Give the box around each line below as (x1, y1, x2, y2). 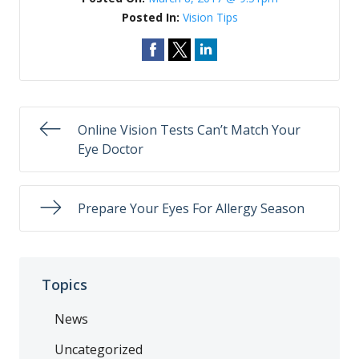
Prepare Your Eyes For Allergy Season (78, 200, 305, 217)
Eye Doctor (78, 140, 143, 158)
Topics (42, 274, 87, 294)
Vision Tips (182, 10, 238, 25)
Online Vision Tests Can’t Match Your (78, 121, 301, 139)
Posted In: (121, 10, 183, 25)
